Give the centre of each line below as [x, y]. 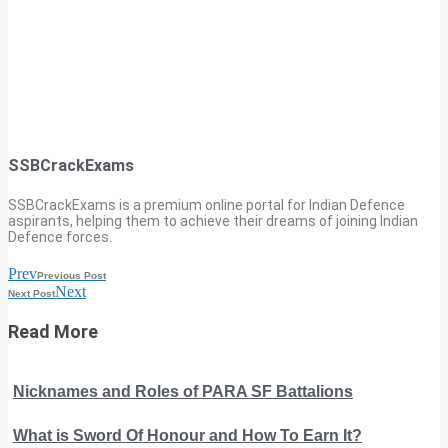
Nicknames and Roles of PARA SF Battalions [183, 391]
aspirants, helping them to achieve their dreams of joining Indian [213, 220]
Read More [53, 331]
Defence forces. [60, 236]
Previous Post [71, 275]
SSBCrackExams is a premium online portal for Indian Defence [206, 204]
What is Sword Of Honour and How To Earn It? [187, 435]
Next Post [31, 293]
